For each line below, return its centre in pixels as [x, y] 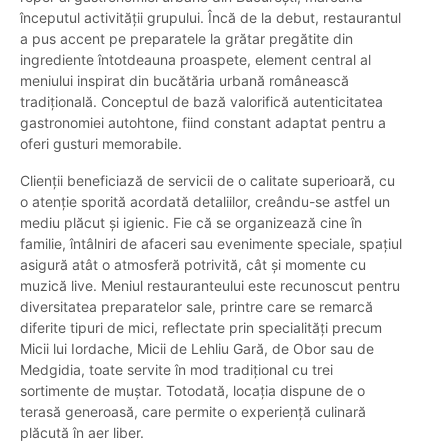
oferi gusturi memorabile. [101, 144]
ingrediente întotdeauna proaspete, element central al [195, 60]
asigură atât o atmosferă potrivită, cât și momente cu [193, 265]
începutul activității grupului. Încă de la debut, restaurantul [210, 18]
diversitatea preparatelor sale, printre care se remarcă [196, 307]
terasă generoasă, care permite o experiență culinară [193, 412]
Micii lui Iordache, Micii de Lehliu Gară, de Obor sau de [197, 349]
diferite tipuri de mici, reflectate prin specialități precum [201, 328]
